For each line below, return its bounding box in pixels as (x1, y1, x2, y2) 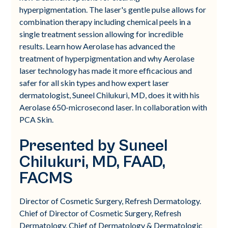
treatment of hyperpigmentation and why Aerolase (19, 53, 195, 63)
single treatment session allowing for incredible (19, 28, 184, 39)
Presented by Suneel (19, 136, 168, 155)
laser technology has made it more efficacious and (19, 65, 192, 75)
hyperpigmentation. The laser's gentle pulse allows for (19, 4, 207, 14)
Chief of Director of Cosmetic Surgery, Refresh (19, 208, 182, 218)
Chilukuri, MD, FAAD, (19, 152, 166, 172)
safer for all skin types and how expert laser (19, 77, 169, 88)
